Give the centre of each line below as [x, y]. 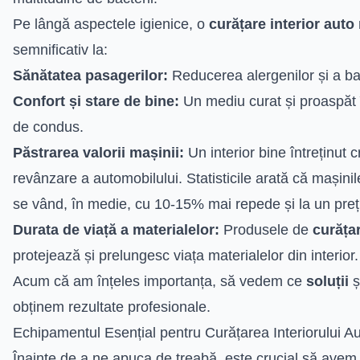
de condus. [48, 127]
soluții [327, 281]
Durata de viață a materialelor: [116, 229]
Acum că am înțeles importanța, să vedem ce [160, 281]
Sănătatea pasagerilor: [90, 75]
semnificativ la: [60, 49]
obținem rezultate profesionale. [112, 307]
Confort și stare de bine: [96, 101]
